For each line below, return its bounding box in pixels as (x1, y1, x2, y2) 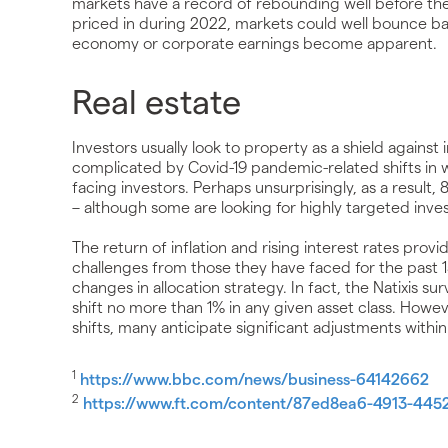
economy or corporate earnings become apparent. (72, 33, 437, 53)
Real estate (72, 80, 241, 121)
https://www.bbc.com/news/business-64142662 (80, 369, 429, 389)
